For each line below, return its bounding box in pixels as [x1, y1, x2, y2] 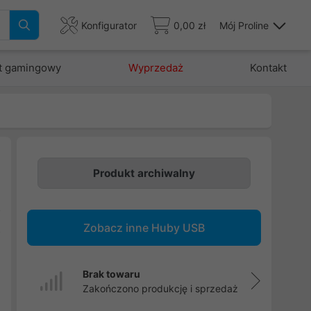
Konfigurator [81, 19, 137, 31]
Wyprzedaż [128, 61, 183, 74]
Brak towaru [82, 268, 140, 280]
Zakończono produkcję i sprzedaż [82, 283, 238, 294]
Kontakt [249, 61, 287, 74]
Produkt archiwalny [92, 167, 195, 180]
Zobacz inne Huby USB [83, 221, 205, 235]
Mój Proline [219, 19, 269, 31]
